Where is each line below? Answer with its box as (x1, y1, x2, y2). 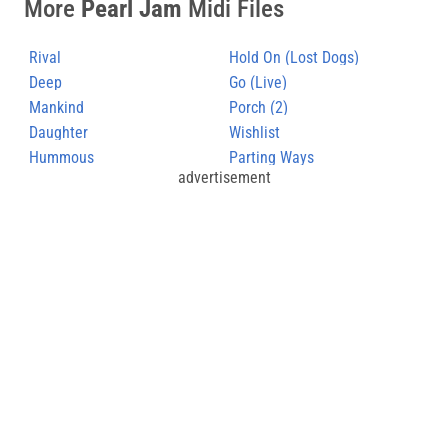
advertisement (177, 167, 271, 187)
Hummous (29, 147, 94, 167)
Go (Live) (229, 72, 287, 92)
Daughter (29, 122, 88, 142)
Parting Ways (229, 147, 314, 167)
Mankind (29, 97, 84, 117)
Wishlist (229, 122, 280, 142)
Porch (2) (229, 97, 288, 117)
